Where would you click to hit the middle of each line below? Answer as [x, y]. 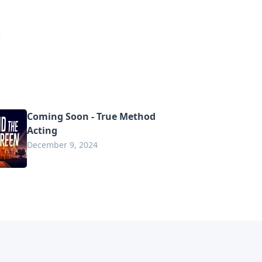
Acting [42, 130]
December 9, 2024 [62, 145]
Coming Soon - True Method [91, 116]
